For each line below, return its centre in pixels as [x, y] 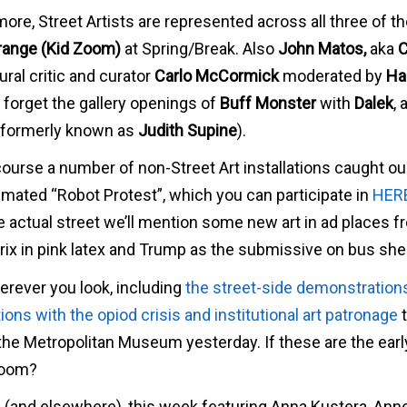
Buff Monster [268, 103]
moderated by [333, 75]
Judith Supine [188, 130]
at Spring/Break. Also [199, 48]
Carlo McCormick [217, 75]
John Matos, [324, 48]
